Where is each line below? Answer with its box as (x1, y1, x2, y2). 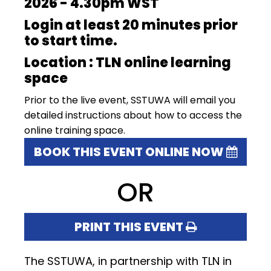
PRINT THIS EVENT (74, 218, 186, 235)
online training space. (24, 123, 125, 137)
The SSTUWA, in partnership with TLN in (24, 253, 232, 269)
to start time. (24, 31, 117, 50)
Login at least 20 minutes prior (24, 15, 238, 34)
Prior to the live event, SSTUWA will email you (24, 93, 235, 107)
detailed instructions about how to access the (24, 108, 242, 122)
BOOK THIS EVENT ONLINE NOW (33, 143, 226, 160)
